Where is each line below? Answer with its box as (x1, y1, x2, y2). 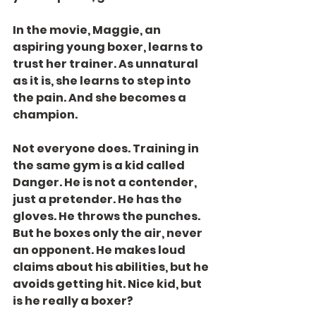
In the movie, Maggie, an (13, 21, 163, 38)
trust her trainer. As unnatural (13, 55, 200, 72)
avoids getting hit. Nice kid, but (13, 275, 204, 292)
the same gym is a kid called (13, 157, 187, 174)
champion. (13, 106, 78, 123)
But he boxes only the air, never (13, 224, 205, 241)
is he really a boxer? (13, 292, 133, 309)
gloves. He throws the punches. (13, 207, 202, 224)
